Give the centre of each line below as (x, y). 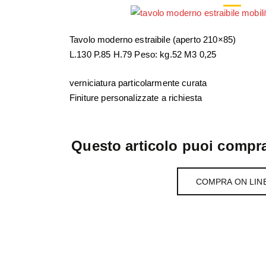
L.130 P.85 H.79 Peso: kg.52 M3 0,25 (143, 54)
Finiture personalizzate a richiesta (136, 97)
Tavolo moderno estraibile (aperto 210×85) (153, 39)
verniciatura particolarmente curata (138, 83)
